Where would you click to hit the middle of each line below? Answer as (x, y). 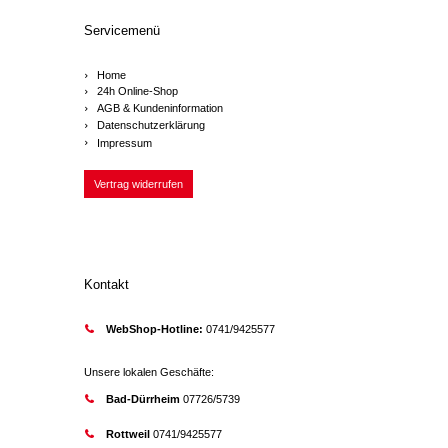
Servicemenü (122, 30)
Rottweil (127, 433)
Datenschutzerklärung (150, 124)
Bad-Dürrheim (142, 399)
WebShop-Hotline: (154, 328)
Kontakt (106, 284)
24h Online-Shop (137, 91)
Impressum (124, 142)
